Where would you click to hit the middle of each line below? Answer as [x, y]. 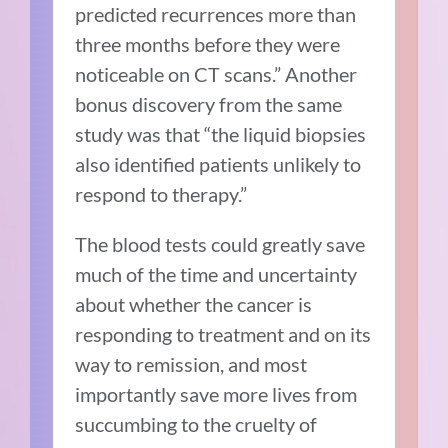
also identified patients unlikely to [218, 163]
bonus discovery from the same [209, 103]
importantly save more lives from [216, 393]
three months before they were [208, 43]
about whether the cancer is [194, 303]
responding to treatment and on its [223, 333]
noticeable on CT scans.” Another [216, 73]
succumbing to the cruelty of [196, 423]
